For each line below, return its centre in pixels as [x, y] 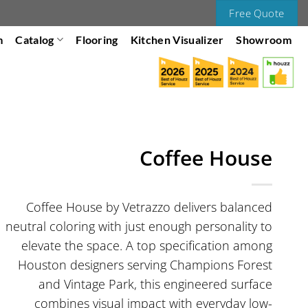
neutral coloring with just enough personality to [139, 227]
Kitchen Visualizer [177, 39]
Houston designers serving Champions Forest [145, 265]
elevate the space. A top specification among [147, 246]
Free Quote [257, 13]
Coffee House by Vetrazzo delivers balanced [149, 207]
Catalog [35, 39]
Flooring [97, 39]
